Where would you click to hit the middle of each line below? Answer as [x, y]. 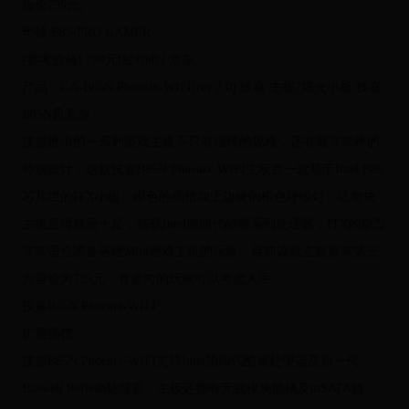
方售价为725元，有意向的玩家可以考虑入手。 [152, 279]
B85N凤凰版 [56, 115]
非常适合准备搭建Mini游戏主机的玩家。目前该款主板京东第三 [200, 252]
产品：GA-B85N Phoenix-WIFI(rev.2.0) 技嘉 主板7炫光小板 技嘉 [201, 88]
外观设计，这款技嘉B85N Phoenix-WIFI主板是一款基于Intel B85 [202, 170]
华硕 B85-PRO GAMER [86, 33]
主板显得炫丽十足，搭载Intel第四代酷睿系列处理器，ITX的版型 [204, 225]
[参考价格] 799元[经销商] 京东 [108, 60]
